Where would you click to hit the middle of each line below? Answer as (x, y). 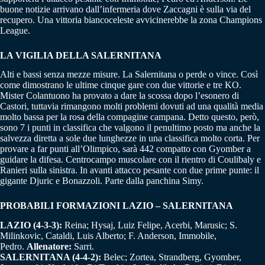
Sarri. (83, 247)
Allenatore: (49, 247)
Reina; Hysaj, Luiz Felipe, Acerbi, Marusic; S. (151, 225)
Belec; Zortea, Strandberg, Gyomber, (171, 257)
